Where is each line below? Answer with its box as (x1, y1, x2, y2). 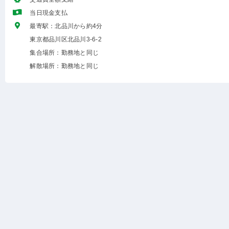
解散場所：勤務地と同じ (30, 62, 99, 70)
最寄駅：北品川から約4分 (30, 22, 103, 30)
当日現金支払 (30, 9, 67, 16)
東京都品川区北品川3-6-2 (30, 36, 102, 43)
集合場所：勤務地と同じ (30, 49, 99, 56)
